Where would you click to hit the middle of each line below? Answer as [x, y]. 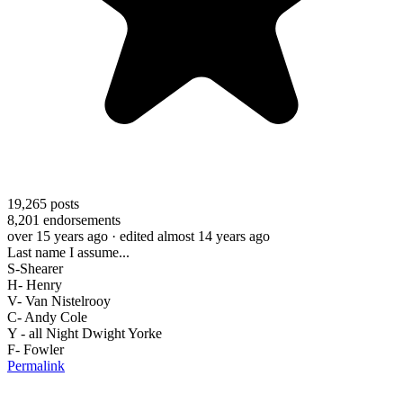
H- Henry [35, 284]
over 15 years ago [58, 236]
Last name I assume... [68, 252]
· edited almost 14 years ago [191, 236]
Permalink [36, 365]
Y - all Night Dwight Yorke [85, 333]
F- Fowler [36, 349]
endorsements [80, 219]
